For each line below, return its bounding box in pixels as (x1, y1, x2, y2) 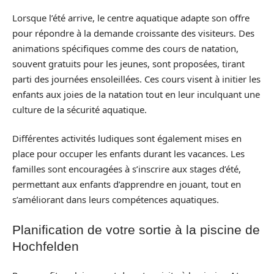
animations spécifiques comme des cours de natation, (12, 42, 239, 54)
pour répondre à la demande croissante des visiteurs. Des (12, 26, 254, 39)
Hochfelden (12, 239, 79, 253)
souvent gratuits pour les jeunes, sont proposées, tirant (12, 57, 245, 70)
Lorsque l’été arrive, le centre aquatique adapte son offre (12, 11, 250, 24)
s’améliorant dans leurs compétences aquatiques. (12, 193, 219, 206)
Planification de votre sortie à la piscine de (12, 222, 260, 237)
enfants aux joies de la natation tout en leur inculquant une (12, 87, 260, 100)
